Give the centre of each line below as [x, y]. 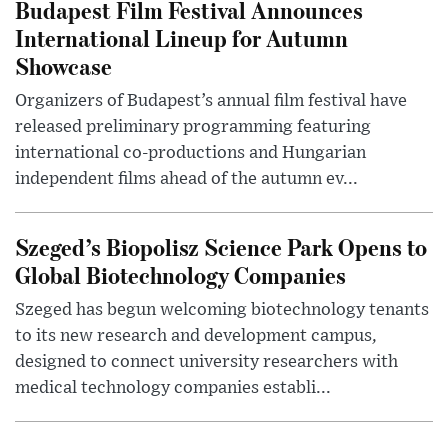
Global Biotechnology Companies [180, 275]
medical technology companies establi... [173, 388]
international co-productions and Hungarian [190, 153]
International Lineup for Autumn [181, 38]
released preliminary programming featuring [193, 127]
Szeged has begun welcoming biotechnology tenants [222, 310]
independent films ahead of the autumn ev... [186, 179]
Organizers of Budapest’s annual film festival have [211, 101]
